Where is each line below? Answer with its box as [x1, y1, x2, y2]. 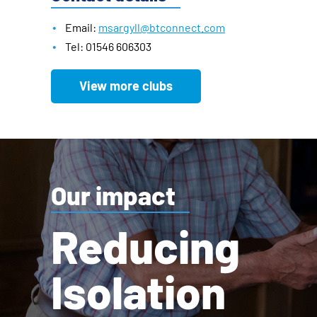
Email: [65, 21, 98, 34]
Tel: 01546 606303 [65, 40, 151, 53]
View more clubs [79, 78, 173, 93]
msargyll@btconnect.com [98, 21, 225, 34]
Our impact [51, 180, 175, 210]
